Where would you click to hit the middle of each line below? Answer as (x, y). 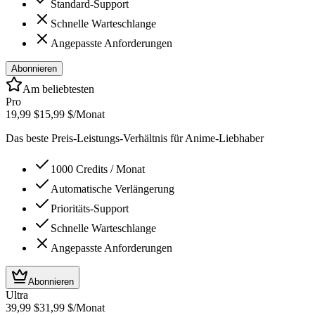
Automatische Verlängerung (112, 188)
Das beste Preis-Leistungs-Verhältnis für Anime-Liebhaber (135, 138)
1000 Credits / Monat (98, 169)
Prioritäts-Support (90, 208)
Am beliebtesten (58, 89)
